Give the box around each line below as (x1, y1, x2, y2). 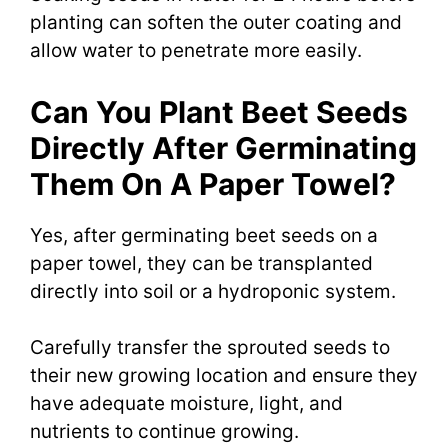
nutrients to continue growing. (30, 420, 299, 444)
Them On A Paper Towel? (30, 165, 396, 202)
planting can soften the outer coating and (30, 11, 402, 35)
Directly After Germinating (30, 129, 417, 166)
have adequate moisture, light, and (30, 392, 343, 416)
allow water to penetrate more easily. (30, 39, 362, 63)
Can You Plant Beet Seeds (30, 93, 408, 130)
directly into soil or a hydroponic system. (30, 279, 396, 303)
